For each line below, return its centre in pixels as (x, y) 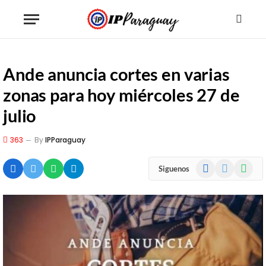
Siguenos (174, 168)
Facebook (213, 165)
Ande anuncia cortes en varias (116, 74)
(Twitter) (230, 177)
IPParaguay (65, 140)
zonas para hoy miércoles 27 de (121, 95)
